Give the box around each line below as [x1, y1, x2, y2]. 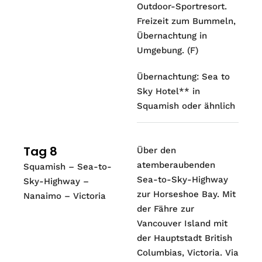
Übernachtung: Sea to [137, 71, 230, 82]
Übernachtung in [137, 30, 207, 41]
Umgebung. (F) [137, 45, 198, 56]
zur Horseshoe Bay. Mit [137, 188, 236, 199]
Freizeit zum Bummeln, [137, 16, 236, 26]
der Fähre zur [137, 203, 194, 214]
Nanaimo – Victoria [23, 190, 106, 201]
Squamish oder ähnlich [137, 100, 238, 111]
